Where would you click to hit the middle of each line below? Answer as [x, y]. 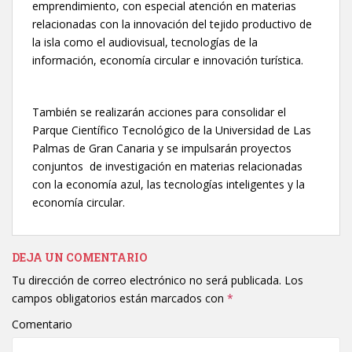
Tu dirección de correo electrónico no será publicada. [147, 280]
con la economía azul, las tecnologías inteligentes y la [169, 184]
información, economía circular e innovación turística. [168, 60]
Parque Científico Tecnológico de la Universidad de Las [172, 130]
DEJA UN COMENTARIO [80, 257]
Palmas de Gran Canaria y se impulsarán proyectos [162, 148]
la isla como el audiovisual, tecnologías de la [145, 42]
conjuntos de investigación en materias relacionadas [167, 166]
